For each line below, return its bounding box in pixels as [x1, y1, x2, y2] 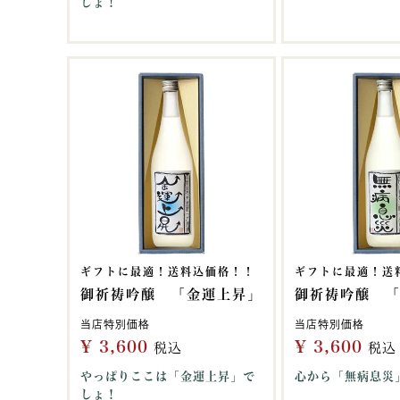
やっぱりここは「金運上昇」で [80, 371, 255, 382]
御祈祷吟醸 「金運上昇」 [80, 287, 262, 301]
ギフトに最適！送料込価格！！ [80, 266, 255, 277]
